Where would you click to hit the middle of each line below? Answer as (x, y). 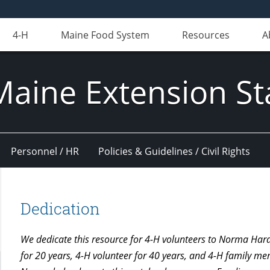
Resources (206, 35)
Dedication (61, 209)
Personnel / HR (45, 151)
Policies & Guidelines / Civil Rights (174, 151)
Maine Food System (105, 35)
